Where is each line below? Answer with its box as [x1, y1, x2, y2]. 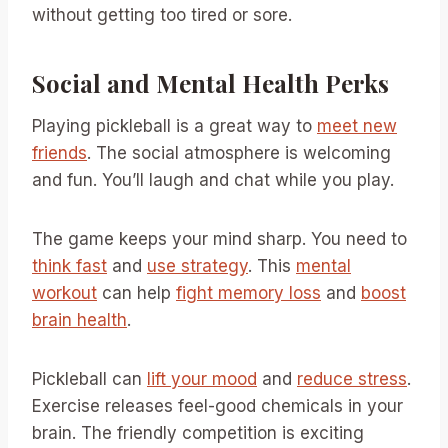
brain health [32, 309, 127, 330]
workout [32, 282, 97, 303]
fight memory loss [176, 282, 321, 303]
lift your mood [147, 368, 257, 389]
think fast [32, 255, 107, 276]
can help [97, 282, 176, 303]
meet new [317, 115, 397, 136]
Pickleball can [32, 368, 147, 389]
